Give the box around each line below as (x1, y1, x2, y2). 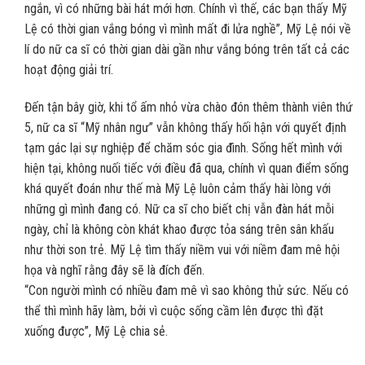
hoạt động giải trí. (24, 62, 117, 78)
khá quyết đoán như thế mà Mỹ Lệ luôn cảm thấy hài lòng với (24, 180, 331, 196)
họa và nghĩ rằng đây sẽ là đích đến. (24, 262, 204, 278)
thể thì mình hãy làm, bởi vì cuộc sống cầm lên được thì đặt (24, 302, 323, 319)
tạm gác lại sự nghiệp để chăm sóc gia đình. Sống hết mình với (24, 139, 342, 156)
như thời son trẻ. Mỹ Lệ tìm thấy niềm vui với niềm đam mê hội (24, 241, 340, 257)
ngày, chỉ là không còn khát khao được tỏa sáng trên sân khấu (24, 221, 334, 237)
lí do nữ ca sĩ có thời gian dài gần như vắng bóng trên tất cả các (24, 42, 350, 58)
